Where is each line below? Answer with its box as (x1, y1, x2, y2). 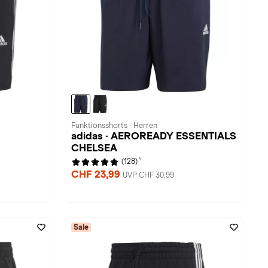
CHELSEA (71, 142, 117, 154)
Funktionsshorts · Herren (71, 121, 157, 130)
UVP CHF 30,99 (123, 171, 174, 179)
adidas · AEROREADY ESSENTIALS (71, 130, 236, 142)
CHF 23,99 (71, 169, 123, 180)
